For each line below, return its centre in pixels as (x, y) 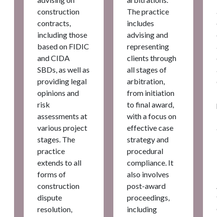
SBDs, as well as (63, 69)
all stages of (147, 69)
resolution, (55, 209)
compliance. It (150, 162)
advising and (147, 34)
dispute (50, 197)
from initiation (151, 93)
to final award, (150, 104)
